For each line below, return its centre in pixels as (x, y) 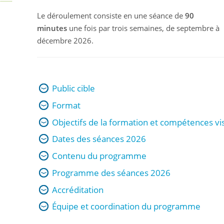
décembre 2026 (64, 41)
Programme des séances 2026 (111, 172)
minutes (52, 28)
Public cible (73, 88)
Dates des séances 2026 (99, 139)
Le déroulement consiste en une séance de (111, 16)
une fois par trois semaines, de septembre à (143, 28)
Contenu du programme (99, 156)
